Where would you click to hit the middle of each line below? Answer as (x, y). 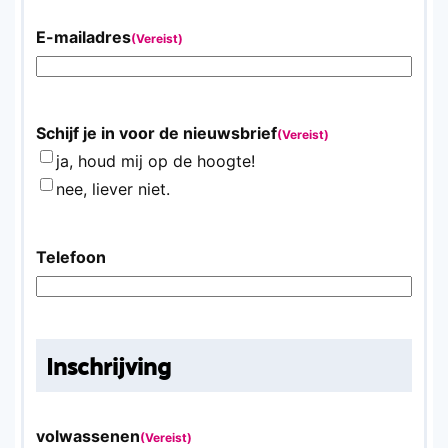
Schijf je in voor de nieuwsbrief (156, 132)
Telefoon (71, 256)
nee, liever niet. (113, 188)
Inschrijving (108, 365)
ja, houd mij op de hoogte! (155, 160)
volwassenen (88, 435)
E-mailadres (83, 36)
